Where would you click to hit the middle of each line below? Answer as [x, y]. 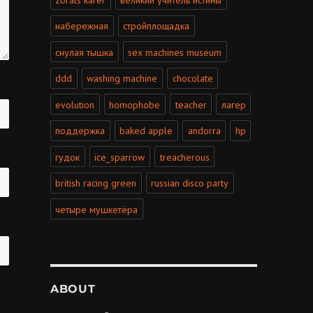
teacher [191, 104]
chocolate [192, 79]
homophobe [135, 104]
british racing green [96, 183]
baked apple [146, 131]
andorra [204, 131]
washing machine [122, 79]
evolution [75, 104]
